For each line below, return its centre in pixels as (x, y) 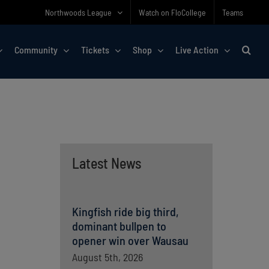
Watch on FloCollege (172, 12)
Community (36, 50)
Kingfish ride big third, (125, 211)
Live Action (197, 50)
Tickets (95, 50)
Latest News (106, 163)
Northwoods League (78, 12)
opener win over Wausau (130, 240)
